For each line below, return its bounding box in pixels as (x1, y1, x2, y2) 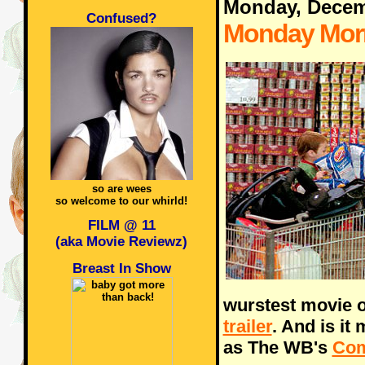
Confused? (86, 11, 156, 26)
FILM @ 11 (87, 218, 156, 233)
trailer (222, 316, 272, 336)
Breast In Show (72, 261, 171, 276)
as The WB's (222, 337, 332, 358)
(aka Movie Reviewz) (55, 234, 187, 249)
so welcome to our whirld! (55, 195, 187, 207)
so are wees (91, 182, 152, 195)
